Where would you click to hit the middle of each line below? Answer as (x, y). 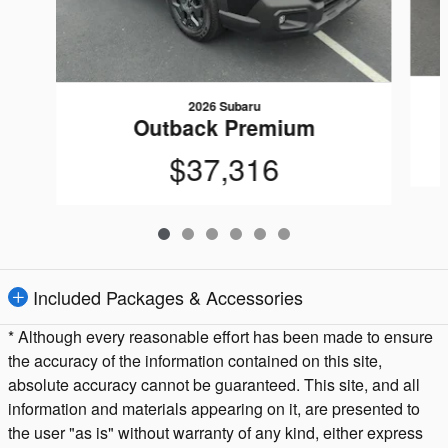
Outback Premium (223, 126)
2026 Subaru (223, 105)
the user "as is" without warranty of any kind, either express (215, 433)
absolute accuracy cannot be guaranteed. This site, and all (214, 385)
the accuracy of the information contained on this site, (195, 361)
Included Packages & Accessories (168, 297)
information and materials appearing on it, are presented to (214, 409)
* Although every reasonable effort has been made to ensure (220, 337)
